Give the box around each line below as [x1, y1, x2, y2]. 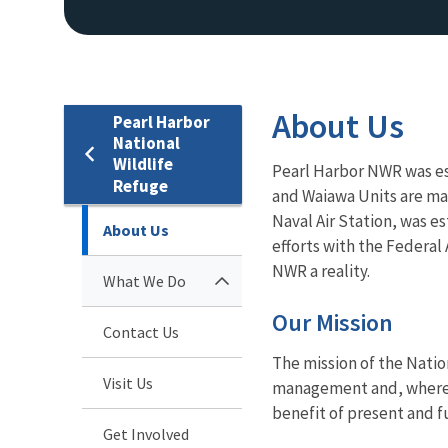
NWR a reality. [272, 259, 370, 282]
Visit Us [103, 372, 153, 393]
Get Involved [103, 423, 189, 444]
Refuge [113, 174, 168, 197]
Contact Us [103, 321, 179, 342]
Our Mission [272, 306, 393, 338]
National [113, 131, 180, 154]
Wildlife [113, 152, 173, 175]
